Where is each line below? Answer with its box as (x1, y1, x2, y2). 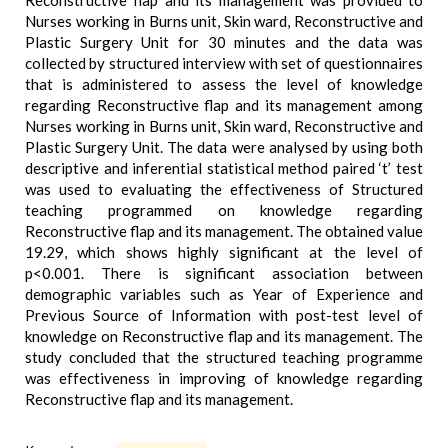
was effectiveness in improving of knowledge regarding (25, 369, 423, 387)
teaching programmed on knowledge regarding (25, 201, 423, 219)
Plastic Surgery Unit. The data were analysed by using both (25, 138, 423, 156)
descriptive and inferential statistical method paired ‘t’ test (25, 159, 423, 177)
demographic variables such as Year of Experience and (25, 285, 423, 303)
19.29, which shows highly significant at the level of (25, 243, 423, 261)
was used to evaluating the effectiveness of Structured (25, 180, 423, 198)
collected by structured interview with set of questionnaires (25, 54, 423, 72)
